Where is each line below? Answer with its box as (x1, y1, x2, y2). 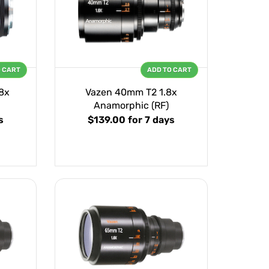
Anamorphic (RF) (94, 100, 169, 112)
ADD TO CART (147, 66, 192, 74)
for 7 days (128, 114, 175, 126)
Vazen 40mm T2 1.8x (85, 86, 177, 98)
